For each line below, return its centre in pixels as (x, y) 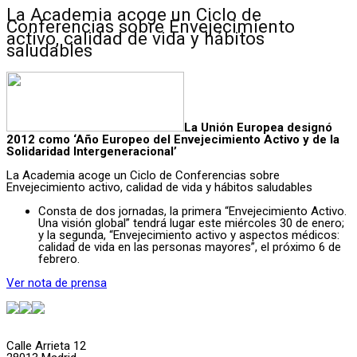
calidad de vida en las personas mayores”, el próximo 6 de (190, 247)
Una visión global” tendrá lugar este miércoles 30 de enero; (191, 224)
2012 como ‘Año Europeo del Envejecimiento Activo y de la (173, 140)
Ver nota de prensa (57, 283)
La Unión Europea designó (258, 128)
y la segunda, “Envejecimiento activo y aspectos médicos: (189, 235)
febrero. (59, 259)
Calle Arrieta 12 (46, 346)
